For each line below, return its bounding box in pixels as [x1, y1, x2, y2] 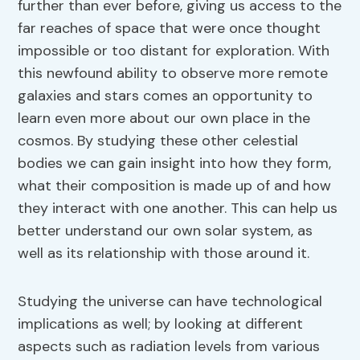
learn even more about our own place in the [18, 108, 311, 129]
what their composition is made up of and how [18, 176, 332, 196]
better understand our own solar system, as [18, 221, 313, 241]
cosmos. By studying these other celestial [18, 131, 299, 151]
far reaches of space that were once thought [18, 18, 321, 39]
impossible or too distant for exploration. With [18, 41, 330, 61]
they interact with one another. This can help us [18, 198, 338, 219]
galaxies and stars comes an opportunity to [18, 86, 313, 106]
